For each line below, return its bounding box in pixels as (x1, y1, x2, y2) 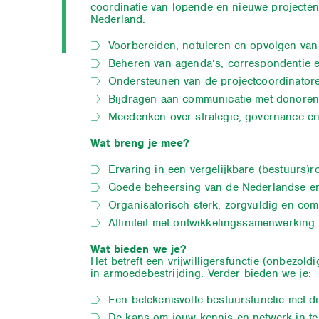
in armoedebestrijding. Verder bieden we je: (90, 266, 311, 281)
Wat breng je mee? (90, 136, 189, 151)
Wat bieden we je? (90, 242, 187, 257)
